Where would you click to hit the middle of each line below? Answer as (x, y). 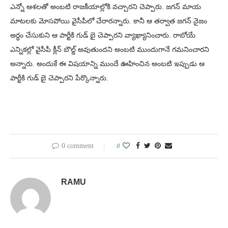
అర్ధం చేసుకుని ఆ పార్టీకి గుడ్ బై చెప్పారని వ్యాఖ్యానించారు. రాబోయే (103, 35)
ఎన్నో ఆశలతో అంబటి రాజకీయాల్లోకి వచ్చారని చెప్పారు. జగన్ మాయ (106, 7)
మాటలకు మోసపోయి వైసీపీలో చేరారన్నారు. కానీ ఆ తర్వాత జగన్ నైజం (109, 21)
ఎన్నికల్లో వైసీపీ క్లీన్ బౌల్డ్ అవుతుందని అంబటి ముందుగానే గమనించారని (110, 49)
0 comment (78, 146)
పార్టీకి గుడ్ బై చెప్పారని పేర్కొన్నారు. (59, 78)
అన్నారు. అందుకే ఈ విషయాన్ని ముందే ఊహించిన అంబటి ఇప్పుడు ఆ (107, 64)
